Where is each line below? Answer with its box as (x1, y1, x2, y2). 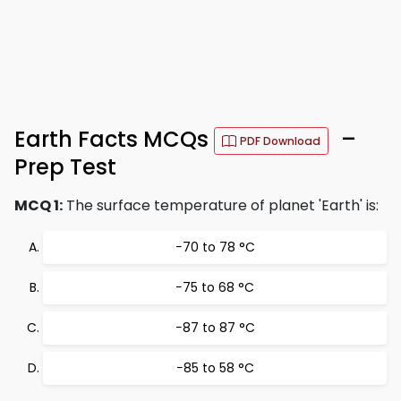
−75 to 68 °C (175, 278, 254, 296)
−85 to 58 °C (175, 359, 254, 377)
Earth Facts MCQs (14, 124, 214, 155)
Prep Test (14, 152, 116, 182)
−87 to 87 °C (175, 319, 255, 337)
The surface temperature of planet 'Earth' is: (63, 195, 379, 216)
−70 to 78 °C (175, 238, 255, 256)
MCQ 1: (14, 195, 63, 216)
